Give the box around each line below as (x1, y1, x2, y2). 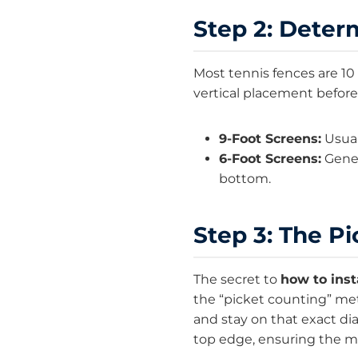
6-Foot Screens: (219, 151, 321, 167)
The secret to (193, 272, 280, 288)
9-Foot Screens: (219, 131, 321, 147)
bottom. (219, 171, 271, 187)
